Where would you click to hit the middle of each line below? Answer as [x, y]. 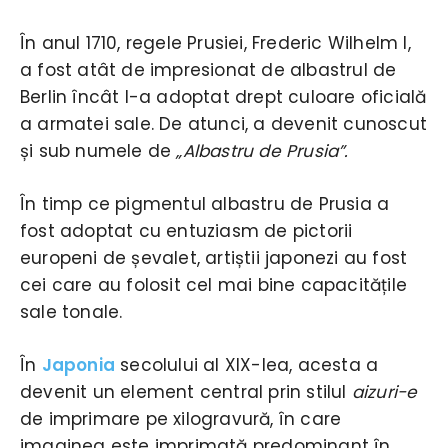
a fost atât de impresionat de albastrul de [208, 69]
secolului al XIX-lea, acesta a [247, 364]
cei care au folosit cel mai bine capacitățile [214, 284]
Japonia [78, 364]
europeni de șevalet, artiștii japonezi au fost [214, 257]
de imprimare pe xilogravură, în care [181, 418]
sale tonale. [71, 311]
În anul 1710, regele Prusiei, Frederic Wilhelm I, [215, 42]
